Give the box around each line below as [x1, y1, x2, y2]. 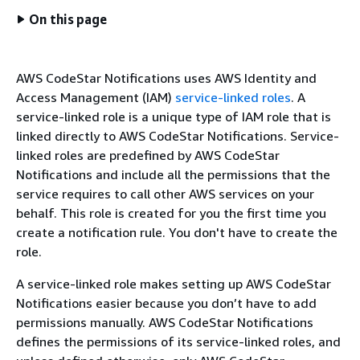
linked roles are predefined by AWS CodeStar [16, 147, 280, 163]
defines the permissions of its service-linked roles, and [16, 333, 341, 350]
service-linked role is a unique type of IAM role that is [16, 108, 331, 125]
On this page [29, 11, 108, 27]
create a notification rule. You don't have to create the [16, 224, 337, 240]
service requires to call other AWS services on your [16, 186, 314, 202]
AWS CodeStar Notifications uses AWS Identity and [16, 70, 317, 86]
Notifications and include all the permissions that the [16, 166, 330, 182]
